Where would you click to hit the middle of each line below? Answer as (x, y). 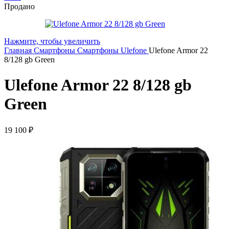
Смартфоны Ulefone (113, 51)
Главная (19, 51)
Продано (19, 7)
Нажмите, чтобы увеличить (52, 41)
